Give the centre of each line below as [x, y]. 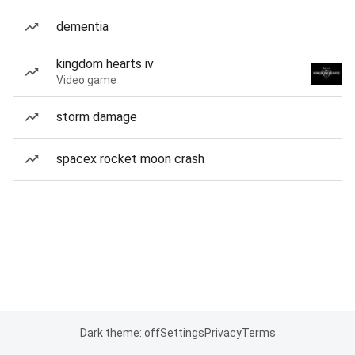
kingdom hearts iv [105, 64]
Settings [182, 333]
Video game [86, 80]
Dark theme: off [120, 333]
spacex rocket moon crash [130, 159]
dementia [82, 27]
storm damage [97, 117]
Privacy [223, 333]
